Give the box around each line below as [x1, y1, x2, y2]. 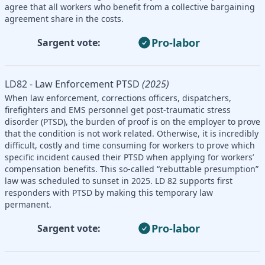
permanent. [5, 198, 51, 210]
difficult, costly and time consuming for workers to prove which [5, 139, 255, 151]
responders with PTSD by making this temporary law [5, 186, 213, 198]
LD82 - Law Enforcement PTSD [5, 77, 140, 91]
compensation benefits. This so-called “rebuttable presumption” [5, 163, 258, 174]
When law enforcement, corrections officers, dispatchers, [5, 92, 231, 104]
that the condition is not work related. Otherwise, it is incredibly [5, 127, 258, 139]
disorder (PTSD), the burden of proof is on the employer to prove [5, 115, 260, 127]
